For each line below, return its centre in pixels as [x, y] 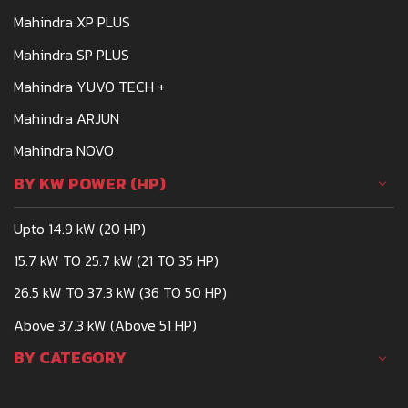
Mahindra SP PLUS [71, 54]
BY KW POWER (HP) [90, 184]
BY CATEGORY [70, 358]
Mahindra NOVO [64, 151]
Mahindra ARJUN [66, 119]
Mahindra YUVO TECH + [89, 86]
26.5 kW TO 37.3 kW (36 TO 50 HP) [120, 293]
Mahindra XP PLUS [72, 22]
